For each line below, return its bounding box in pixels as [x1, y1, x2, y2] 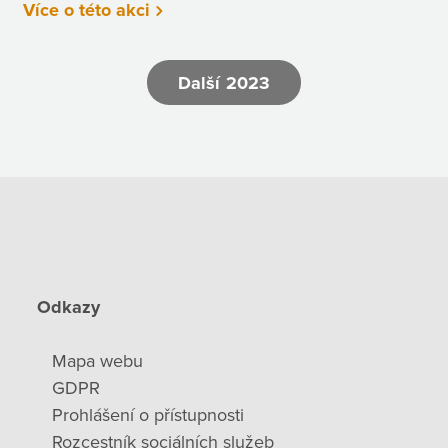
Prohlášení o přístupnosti [52, 404, 245, 427]
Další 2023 [178, 71, 270, 94]
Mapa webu [52, 350, 144, 373]
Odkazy [37, 296, 101, 319]
